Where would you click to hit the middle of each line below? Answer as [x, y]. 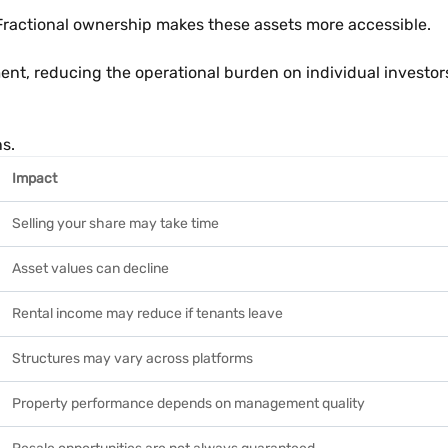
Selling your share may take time [115, 223]
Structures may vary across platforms [132, 358]
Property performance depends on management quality [188, 403]
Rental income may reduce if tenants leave [147, 313]
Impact [34, 178]
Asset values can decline [90, 268]
